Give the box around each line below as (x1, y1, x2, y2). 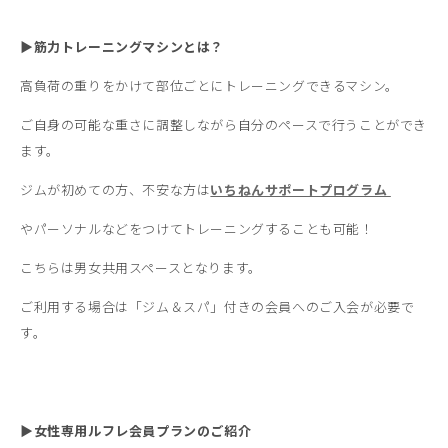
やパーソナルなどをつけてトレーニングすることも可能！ (20, 219, 374, 238)
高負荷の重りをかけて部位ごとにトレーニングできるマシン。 (20, 76, 399, 95)
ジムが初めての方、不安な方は (20, 180, 211, 199)
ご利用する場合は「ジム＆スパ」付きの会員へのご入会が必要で (20, 297, 415, 316)
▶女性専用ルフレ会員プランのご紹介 (20, 421, 252, 440)
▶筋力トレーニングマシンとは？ (20, 37, 225, 56)
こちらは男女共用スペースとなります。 (20, 258, 262, 277)
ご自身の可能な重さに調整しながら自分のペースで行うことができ (20, 115, 428, 134)
